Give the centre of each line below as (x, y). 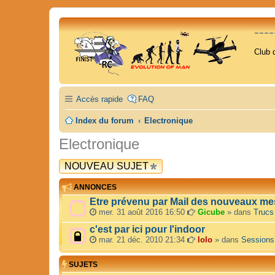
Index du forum (105, 121)
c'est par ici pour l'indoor (147, 230)
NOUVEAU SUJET (107, 166)
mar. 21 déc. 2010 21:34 (142, 240)
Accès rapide (99, 99)
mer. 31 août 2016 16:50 (142, 212)
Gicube (211, 212)
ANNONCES (94, 188)
